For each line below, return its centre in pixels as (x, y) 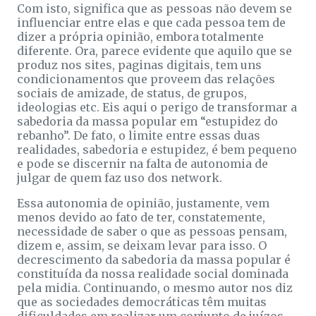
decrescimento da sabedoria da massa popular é (154, 259)
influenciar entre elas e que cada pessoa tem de (151, 22)
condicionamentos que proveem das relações (146, 79)
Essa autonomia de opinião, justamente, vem (143, 203)
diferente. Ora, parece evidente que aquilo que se (154, 50)
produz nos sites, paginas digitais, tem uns (139, 65)
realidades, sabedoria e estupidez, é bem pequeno (157, 149)
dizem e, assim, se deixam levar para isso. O (142, 245)
